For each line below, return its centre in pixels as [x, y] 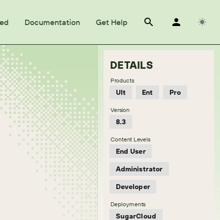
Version [120, 110]
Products [123, 80]
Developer [133, 187]
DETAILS [131, 65]
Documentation [52, 22]
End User [131, 151]
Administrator [139, 169]
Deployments [128, 204]
